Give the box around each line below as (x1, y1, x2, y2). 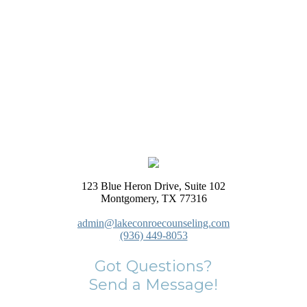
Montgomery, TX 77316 (100, 193, 207, 205)
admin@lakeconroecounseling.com (77, 217, 230, 230)
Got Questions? (95, 257, 212, 276)
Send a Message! (89, 275, 218, 295)
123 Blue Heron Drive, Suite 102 (82, 180, 225, 193)
